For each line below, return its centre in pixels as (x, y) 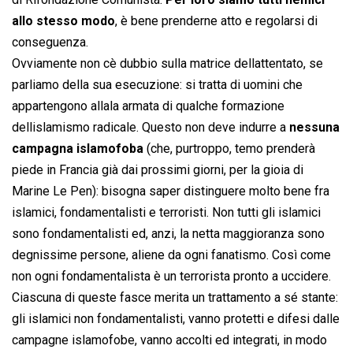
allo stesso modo (63, 21)
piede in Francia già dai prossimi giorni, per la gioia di (158, 170)
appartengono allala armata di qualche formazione (148, 106)
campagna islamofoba (78, 149)
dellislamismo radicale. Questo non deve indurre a (150, 128)
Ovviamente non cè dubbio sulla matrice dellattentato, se (167, 64)
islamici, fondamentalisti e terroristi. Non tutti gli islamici (166, 213)
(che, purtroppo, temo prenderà (229, 149)
